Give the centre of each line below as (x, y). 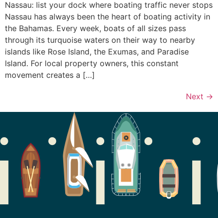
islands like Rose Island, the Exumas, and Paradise (97, 52)
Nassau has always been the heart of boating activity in (108, 17)
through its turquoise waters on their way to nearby (100, 40)
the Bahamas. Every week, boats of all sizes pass (95, 28)
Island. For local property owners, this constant (92, 64)
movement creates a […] (50, 75)
